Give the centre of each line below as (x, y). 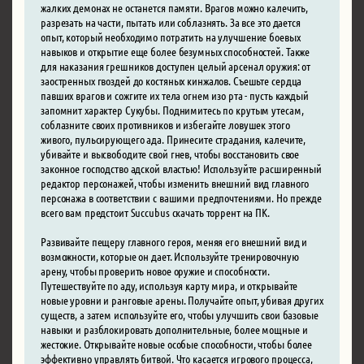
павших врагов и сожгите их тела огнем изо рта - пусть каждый (175, 95)
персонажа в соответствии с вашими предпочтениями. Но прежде (181, 197)
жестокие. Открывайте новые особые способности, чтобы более (177, 343)
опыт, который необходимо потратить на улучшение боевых (171, 36)
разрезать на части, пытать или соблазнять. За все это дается (171, 22)
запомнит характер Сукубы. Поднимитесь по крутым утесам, (172, 109)
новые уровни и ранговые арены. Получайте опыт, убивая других (182, 299)
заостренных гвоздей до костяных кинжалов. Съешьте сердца (171, 80)
